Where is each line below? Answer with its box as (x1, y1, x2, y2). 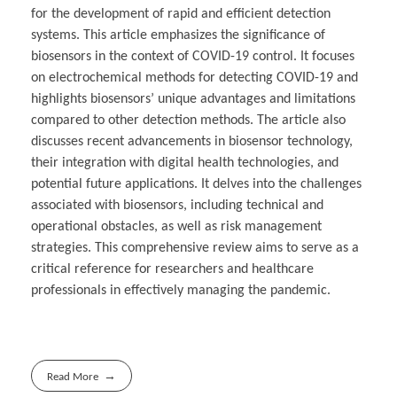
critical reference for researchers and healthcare (31, 261, 314, 276)
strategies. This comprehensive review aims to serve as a (31, 240, 359, 255)
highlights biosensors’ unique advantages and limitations (31, 91, 355, 106)
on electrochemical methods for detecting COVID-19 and (31, 70, 358, 85)
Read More (47, 370, 99, 383)
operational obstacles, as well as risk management (31, 219, 322, 234)
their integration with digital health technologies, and (31, 155, 339, 170)
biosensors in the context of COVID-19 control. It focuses (31, 49, 354, 64)
